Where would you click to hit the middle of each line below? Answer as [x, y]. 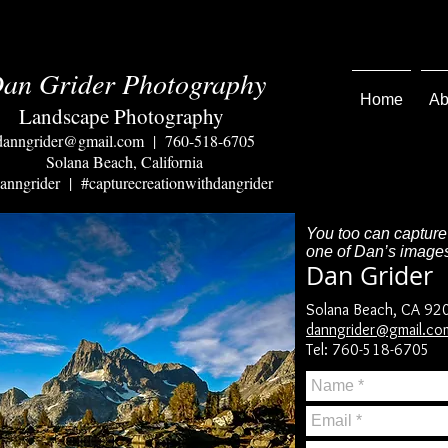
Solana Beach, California [124, 161]
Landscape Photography [121, 116]
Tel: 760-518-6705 [368, 349]
